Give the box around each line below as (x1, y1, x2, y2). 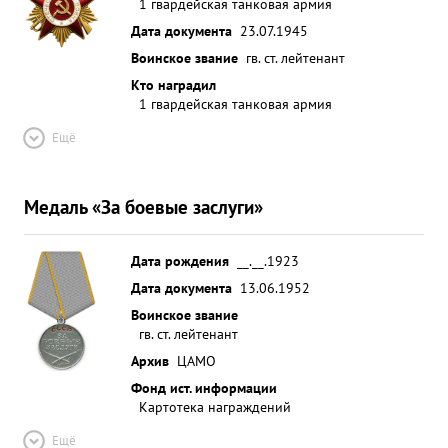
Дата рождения (131, 251, 229, 270)
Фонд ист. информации (131, 378, 277, 397)
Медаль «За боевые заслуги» (24, 194, 263, 219)
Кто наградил (131, 75, 216, 94)
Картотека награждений (139, 397, 291, 416)
